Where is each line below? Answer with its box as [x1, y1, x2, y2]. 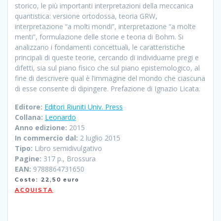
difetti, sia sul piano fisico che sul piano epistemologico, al [15, 63, 200, 73]
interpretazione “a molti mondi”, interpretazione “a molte [15, 21, 196, 31]
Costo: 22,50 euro [15, 175, 185, 183]
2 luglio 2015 [78, 133, 120, 143]
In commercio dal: [15, 133, 78, 143]
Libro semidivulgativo [33, 143, 102, 153]
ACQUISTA [15, 185, 53, 193]
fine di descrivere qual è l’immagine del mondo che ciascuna [15, 73, 205, 83]
